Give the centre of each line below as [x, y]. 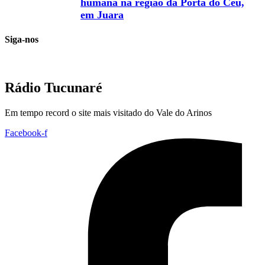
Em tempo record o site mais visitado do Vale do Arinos [108, 112]
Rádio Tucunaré [54, 87]
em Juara [102, 15]
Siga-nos [22, 39]
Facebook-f [26, 132]
